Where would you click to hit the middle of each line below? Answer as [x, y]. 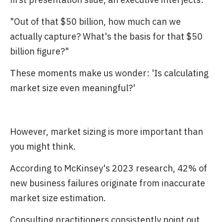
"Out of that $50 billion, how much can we [95, 22]
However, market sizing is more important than [107, 132]
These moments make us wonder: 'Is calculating [109, 73]
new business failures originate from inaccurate [108, 183]
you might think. [43, 146]
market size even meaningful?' [73, 88]
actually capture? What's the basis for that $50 [106, 36]
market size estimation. [58, 198]
